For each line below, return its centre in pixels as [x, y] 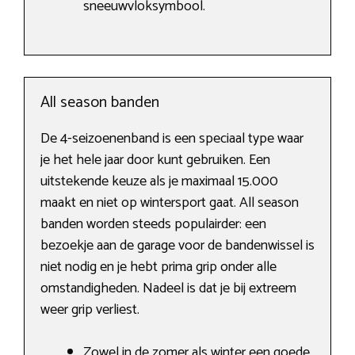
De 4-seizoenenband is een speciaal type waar [172, 139]
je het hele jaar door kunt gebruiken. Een [155, 160]
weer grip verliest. [90, 310]
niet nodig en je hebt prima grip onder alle [158, 267]
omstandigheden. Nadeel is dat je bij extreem [168, 289]
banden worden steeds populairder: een [153, 225]
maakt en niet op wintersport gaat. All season [170, 203]
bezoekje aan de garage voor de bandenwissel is [177, 246]
